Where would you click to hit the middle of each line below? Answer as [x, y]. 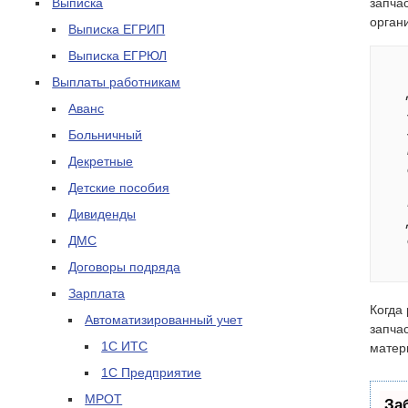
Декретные [101, 162]
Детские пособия [119, 188]
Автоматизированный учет [164, 320]
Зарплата [97, 294]
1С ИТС [125, 347]
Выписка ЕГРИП [117, 30]
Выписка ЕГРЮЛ [118, 56]
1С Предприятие [152, 373]
